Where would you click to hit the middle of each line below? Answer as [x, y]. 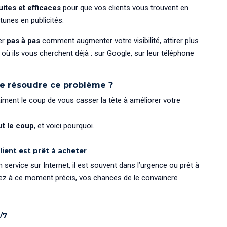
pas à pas [23, 40]
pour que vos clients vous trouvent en [124, 7]
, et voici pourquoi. [64, 126]
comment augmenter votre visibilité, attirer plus [119, 40]
